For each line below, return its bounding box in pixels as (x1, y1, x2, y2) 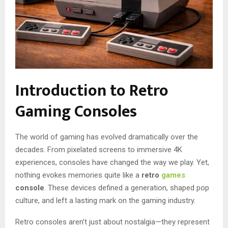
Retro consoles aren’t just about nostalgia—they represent (15, 217, 210, 226)
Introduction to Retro (15, 77, 168, 104)
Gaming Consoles (15, 98, 137, 125)
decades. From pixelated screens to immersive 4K (15, 145, 182, 154)
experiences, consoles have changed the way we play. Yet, (15, 157, 209, 167)
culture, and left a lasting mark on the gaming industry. (15, 195, 195, 205)
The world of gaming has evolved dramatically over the (15, 132, 198, 141)
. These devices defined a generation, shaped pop (44, 183, 209, 192)
